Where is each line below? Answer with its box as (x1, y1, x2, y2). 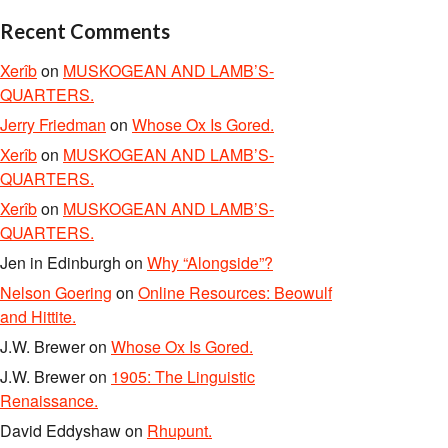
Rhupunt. (147, 419, 212, 442)
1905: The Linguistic (111, 365, 255, 388)
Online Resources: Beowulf (138, 281, 332, 304)
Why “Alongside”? (147, 251, 273, 274)
